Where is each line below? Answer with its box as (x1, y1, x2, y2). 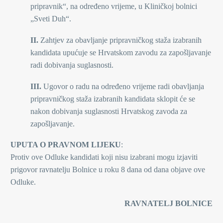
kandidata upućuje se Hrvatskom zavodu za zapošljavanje (30, 48, 211, 57)
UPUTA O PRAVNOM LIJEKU (10, 140, 121, 149)
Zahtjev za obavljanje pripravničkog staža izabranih (38, 35, 202, 44)
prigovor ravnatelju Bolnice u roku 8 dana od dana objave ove (10, 165, 205, 174)
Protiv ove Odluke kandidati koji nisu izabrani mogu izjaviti (10, 153, 198, 162)
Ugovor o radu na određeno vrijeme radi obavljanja (41, 82, 204, 91)
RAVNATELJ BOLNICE (124, 199, 213, 208)
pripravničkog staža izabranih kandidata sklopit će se (30, 94, 195, 103)
